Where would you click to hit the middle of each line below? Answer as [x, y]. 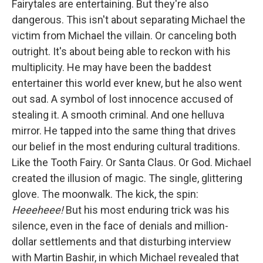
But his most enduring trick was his [148, 210]
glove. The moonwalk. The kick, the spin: [105, 194]
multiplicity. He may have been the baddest [112, 67]
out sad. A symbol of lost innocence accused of [123, 99]
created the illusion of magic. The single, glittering [127, 178]
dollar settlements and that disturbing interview [122, 241]
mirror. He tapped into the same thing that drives [124, 130]
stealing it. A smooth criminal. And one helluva [118, 114]
